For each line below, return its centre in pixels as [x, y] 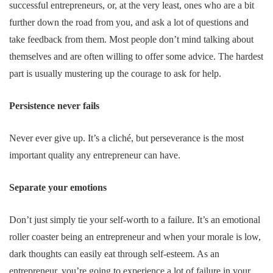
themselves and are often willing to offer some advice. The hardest [136, 56]
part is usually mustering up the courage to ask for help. [115, 73]
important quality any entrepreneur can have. [95, 155]
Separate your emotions [58, 187]
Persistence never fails [54, 105]
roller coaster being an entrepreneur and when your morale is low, [135, 236]
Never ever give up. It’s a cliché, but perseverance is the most [126, 138]
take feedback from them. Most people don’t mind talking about [131, 39]
